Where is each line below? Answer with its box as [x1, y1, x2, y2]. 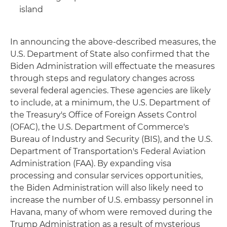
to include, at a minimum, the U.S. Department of [10, 98, 210, 107]
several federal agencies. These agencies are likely [10, 86, 211, 95]
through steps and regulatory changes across [10, 73, 195, 83]
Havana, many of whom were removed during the [10, 207, 212, 217]
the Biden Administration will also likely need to [10, 183, 203, 193]
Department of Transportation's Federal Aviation [10, 146, 206, 156]
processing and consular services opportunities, [10, 171, 203, 180]
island [19, 5, 43, 14]
